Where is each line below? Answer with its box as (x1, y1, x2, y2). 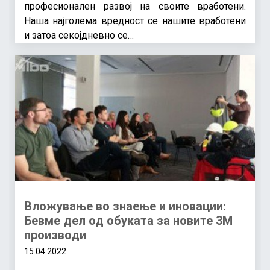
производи (24, 227, 86, 242)
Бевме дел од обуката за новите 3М (24, 213, 233, 228)
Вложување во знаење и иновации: (24, 198, 226, 213)
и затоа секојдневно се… (24, 29, 134, 41)
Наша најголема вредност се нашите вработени (24, 14, 246, 27)
